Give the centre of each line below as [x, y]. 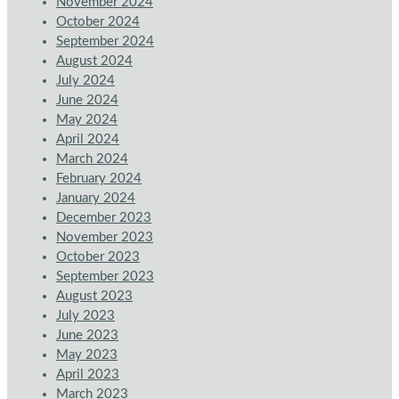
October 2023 [98, 257]
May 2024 [87, 120]
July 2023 [85, 316]
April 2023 [88, 375]
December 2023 [104, 218]
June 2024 [87, 101]
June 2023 [87, 336]
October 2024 [98, 22]
